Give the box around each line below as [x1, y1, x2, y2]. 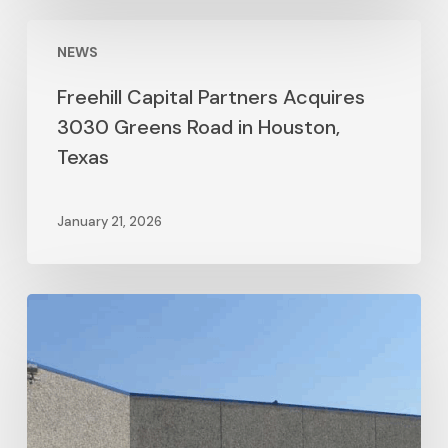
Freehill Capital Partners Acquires [56, 84, 365, 110]
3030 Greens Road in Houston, [56, 114, 340, 140]
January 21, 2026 [56, 213, 162, 231]
